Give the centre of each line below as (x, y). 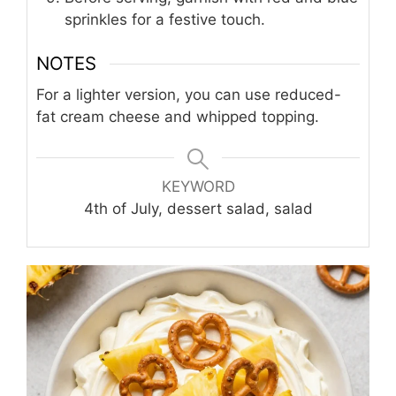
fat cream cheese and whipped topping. (178, 117)
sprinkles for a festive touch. (165, 19)
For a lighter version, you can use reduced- (189, 95)
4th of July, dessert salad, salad (198, 209)
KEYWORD (198, 187)
